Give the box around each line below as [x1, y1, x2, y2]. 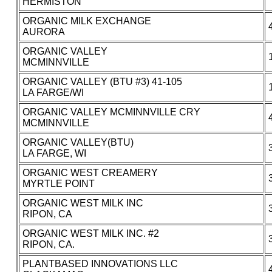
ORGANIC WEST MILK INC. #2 [22, 228, 159, 239]
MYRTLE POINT [22, 178, 95, 189]
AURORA [22, 27, 65, 38]
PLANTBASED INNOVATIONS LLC [22, 259, 178, 270]
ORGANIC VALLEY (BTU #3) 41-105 [22, 76, 182, 87]
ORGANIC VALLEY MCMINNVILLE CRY [22, 107, 200, 118]
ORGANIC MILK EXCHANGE [22, 16, 151, 27]
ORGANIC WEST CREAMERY [22, 168, 158, 178]
